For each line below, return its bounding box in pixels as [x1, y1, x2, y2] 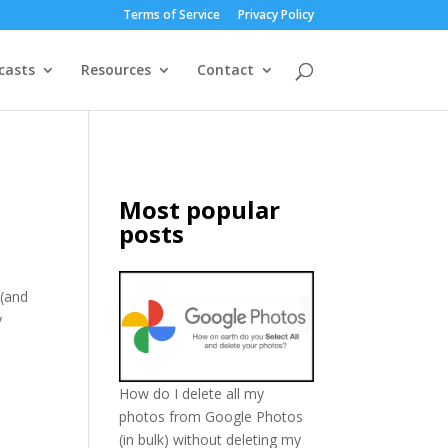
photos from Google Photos [119, 407, 304, 427]
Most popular [119, 193, 281, 226]
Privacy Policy [237, 6, 314, 23]
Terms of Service [122, 6, 220, 23]
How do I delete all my [119, 384, 265, 404]
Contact [196, 60, 254, 79]
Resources [80, 60, 151, 79]
